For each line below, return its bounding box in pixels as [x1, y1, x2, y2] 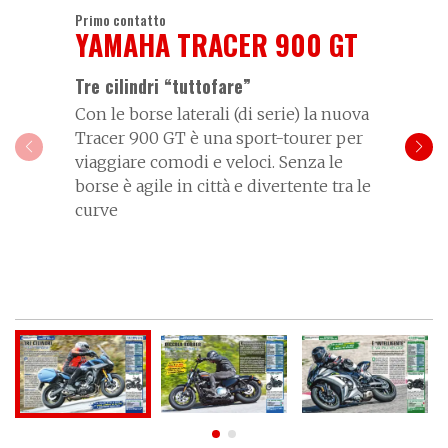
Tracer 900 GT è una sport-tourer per [75, 127, 363, 148]
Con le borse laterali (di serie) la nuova [75, 103, 369, 124]
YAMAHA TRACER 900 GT [75, 23, 358, 65]
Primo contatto [75, 8, 166, 30]
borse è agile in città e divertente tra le [75, 175, 371, 196]
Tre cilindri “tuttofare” [75, 72, 251, 99]
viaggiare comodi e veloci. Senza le [75, 151, 343, 172]
